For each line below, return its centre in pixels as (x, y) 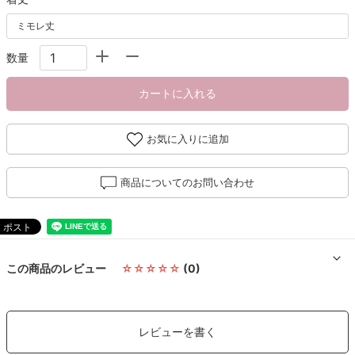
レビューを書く (177, 331)
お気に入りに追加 (187, 138)
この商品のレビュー (57, 268)
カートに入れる (177, 93)
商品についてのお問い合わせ (187, 182)
